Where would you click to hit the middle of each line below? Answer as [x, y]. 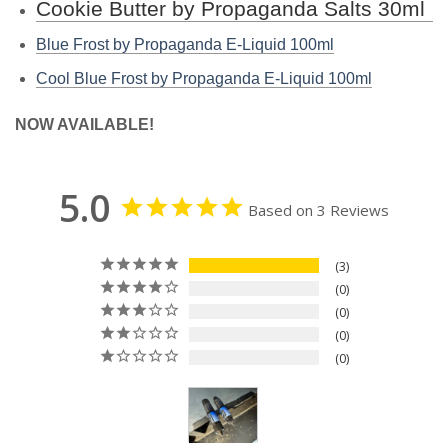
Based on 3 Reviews [318, 209]
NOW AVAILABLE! [84, 124]
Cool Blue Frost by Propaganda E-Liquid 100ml [203, 79]
